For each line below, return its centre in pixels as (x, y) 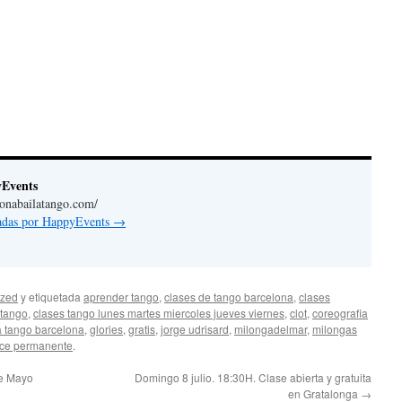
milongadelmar (271, 329)
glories (106, 329)
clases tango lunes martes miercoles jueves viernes (159, 313)
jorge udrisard (195, 329)
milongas (335, 329)
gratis (142, 329)
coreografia (340, 313)
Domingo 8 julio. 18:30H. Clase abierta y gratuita (253, 377)
